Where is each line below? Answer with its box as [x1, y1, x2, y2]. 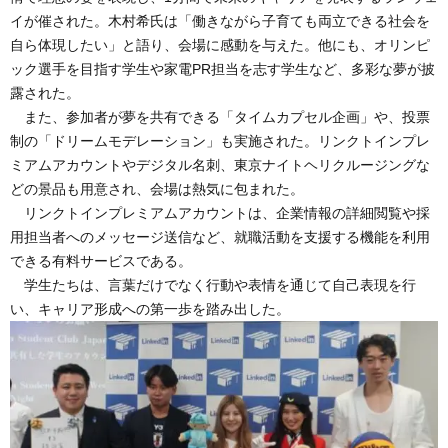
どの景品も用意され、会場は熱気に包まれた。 [10, 181, 304, 198]
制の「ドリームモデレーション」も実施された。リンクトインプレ [10, 133, 430, 150]
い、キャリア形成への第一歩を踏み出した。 [10, 301, 290, 318]
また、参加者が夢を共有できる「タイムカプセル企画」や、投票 [10, 109, 430, 126]
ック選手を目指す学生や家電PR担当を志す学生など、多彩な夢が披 [10, 61, 435, 78]
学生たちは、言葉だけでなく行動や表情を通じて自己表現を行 [10, 277, 416, 294]
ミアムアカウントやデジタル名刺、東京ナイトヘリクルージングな [10, 157, 430, 174]
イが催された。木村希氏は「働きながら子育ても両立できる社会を [10, 13, 430, 30]
